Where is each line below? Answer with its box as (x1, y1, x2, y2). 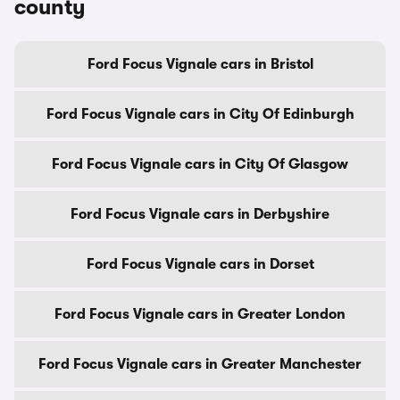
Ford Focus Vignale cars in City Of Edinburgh (46, 106, 354, 122)
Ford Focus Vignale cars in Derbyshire (71, 206, 329, 222)
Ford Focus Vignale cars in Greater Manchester (38, 356, 362, 372)
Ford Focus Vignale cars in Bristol (87, 56, 313, 72)
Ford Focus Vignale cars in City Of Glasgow (52, 156, 348, 172)
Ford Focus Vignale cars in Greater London (54, 306, 346, 322)
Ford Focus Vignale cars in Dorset (86, 256, 314, 272)
